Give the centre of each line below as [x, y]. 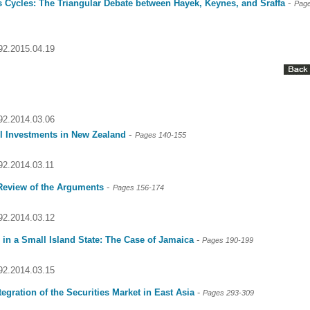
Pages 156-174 [138, 188]
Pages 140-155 [161, 135]
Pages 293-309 [228, 293]
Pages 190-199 [228, 240]
